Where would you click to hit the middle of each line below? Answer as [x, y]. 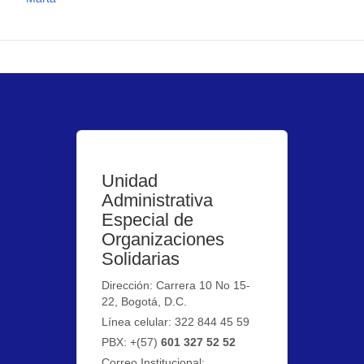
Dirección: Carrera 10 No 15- [176, 285]
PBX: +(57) [132, 342]
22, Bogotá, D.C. [145, 301]
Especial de [148, 219]
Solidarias [141, 258]
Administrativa [158, 200]
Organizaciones [163, 239]
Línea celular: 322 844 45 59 [176, 321]
